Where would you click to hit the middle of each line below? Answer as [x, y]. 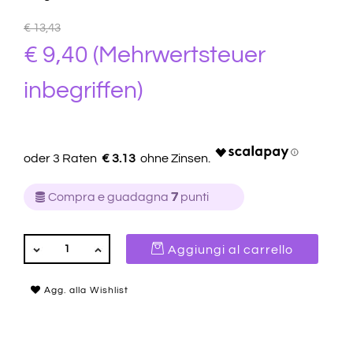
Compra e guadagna [110, 197]
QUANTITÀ [54, 243]
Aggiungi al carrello [231, 249]
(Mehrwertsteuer [177, 55]
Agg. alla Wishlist [85, 291]
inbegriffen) [83, 91]
